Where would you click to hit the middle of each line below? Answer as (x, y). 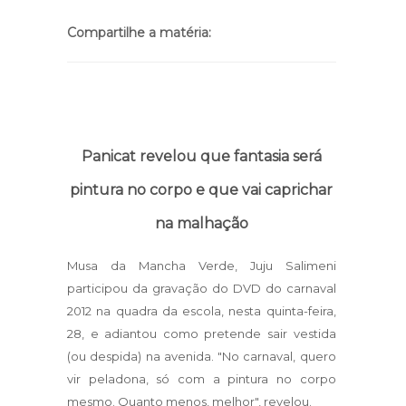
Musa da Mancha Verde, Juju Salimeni (202, 266)
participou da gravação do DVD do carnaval (202, 288)
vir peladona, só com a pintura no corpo (202, 379)
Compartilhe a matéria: (139, 33)
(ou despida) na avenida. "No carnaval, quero (202, 356)
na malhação (201, 223)
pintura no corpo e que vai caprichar (202, 190)
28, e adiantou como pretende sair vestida (202, 333)
